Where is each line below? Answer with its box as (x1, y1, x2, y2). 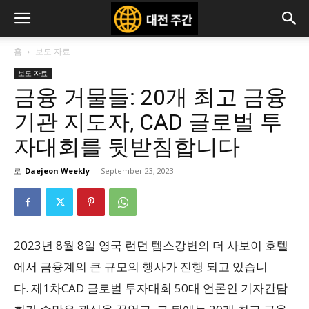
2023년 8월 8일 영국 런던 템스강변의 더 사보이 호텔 (14, 237, 288, 253)
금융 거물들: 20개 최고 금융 (14, 84, 287, 110)
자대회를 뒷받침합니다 (14, 134, 240, 160)
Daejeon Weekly (25, 166, 90, 176)
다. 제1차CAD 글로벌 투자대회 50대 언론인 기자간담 (14, 280, 288, 296)
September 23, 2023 (101, 166, 174, 176)
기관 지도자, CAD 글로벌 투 (14, 109, 282, 135)
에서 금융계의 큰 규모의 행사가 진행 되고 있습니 (14, 259, 268, 275)
